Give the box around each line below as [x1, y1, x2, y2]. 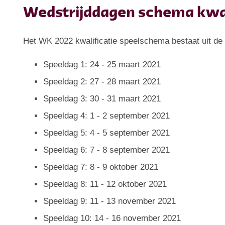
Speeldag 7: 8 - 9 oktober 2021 [43, 162, 159, 172]
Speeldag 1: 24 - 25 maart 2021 [43, 59, 161, 69]
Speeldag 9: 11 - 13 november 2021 [43, 196, 176, 206]
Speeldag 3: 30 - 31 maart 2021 [43, 93, 161, 103]
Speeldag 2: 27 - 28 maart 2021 [43, 76, 161, 86]
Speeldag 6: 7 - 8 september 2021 [43, 145, 170, 155]
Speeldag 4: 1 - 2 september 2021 [43, 110, 170, 121]
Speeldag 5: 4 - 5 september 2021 [43, 128, 170, 138]
